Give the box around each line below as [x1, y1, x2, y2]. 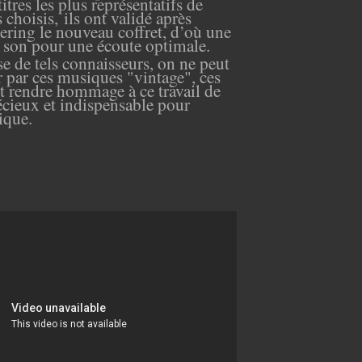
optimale [145, 32, 206, 57]
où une [184, 19, 231, 43]
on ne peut [158, 50, 229, 74]
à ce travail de [124, 78, 221, 102]
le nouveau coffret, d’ [40, 19, 184, 43]
